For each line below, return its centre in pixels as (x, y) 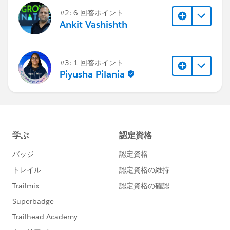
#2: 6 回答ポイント (91, 13)
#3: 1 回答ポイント (91, 62)
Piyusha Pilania (92, 74)
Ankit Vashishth (93, 24)
